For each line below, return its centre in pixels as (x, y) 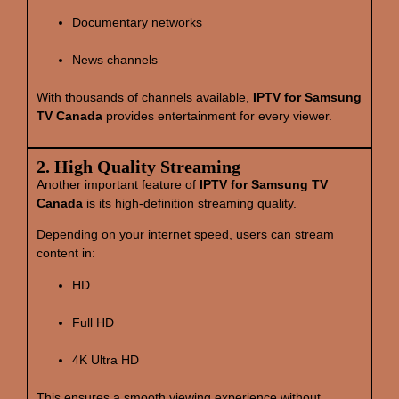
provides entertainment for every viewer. (217, 115)
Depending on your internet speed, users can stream (185, 235)
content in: (66, 253)
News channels (115, 59)
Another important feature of (118, 184)
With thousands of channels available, (145, 97)
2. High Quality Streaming (138, 167)
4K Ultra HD (106, 359)
